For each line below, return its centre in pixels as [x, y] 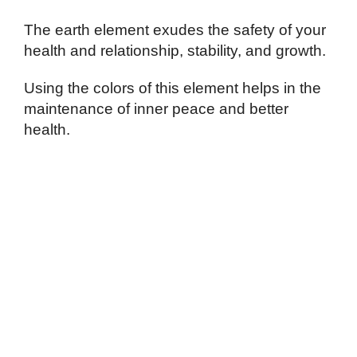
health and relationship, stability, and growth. [175, 50]
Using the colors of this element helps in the [173, 88]
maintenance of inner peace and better [156, 108]
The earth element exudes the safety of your [175, 29]
